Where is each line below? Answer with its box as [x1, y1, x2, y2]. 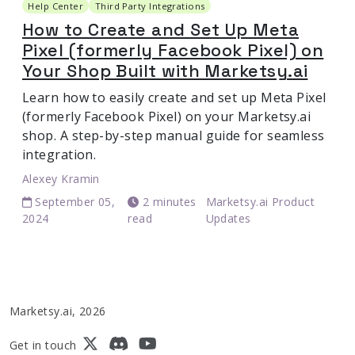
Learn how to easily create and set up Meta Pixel [22, 89, 326, 107]
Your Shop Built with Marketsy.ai [22, 60, 308, 82]
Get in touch [10, 338, 77, 353]
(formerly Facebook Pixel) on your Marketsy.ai [22, 108, 311, 126]
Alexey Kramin [22, 171, 100, 187]
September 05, [35, 194, 116, 210]
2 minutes [142, 194, 197, 210]
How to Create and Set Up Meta [22, 19, 300, 41]
